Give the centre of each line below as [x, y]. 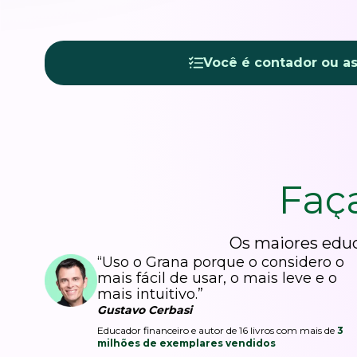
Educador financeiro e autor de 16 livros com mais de [216, 331]
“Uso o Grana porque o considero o [221, 263]
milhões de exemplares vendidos [186, 343]
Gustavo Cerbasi [145, 310]
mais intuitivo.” [150, 294]
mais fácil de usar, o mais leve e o [217, 279]
